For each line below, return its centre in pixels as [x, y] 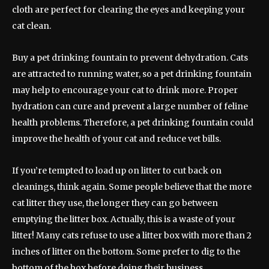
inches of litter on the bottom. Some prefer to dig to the [126, 252]
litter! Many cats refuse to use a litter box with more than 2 [132, 236]
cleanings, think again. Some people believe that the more [132, 187]
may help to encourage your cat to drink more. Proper [125, 90]
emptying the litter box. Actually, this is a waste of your [124, 219]
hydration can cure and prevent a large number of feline [130, 107]
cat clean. [32, 26]
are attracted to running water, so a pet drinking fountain [132, 74]
